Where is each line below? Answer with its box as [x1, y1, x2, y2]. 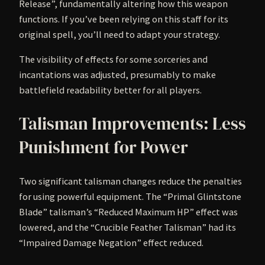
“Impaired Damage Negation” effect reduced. [19, 237, 203, 249]
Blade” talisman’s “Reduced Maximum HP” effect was [19, 206, 238, 218]
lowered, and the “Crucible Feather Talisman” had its [19, 221, 236, 234]
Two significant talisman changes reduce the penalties [19, 175, 242, 188]
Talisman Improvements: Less [19, 112, 246, 136]
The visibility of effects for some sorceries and [19, 53, 208, 65]
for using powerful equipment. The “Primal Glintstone [19, 190, 241, 203]
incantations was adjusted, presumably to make [19, 68, 216, 80]
